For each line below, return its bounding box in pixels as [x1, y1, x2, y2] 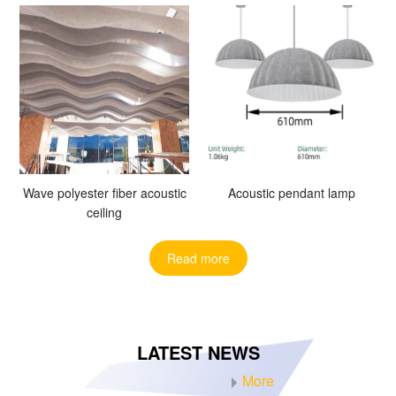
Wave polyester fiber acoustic [22, 184, 187, 202]
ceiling [87, 203, 122, 222]
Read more [166, 249, 230, 268]
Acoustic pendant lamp [228, 184, 355, 202]
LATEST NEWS [136, 339, 260, 366]
